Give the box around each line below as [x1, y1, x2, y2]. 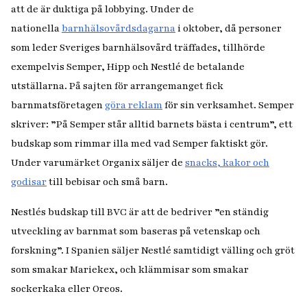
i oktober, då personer [175, 22, 282, 35]
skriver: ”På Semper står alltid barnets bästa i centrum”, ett [11, 118, 293, 131]
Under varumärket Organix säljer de [11, 156, 185, 169]
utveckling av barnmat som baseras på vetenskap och [11, 225, 260, 238]
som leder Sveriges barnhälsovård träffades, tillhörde [11, 41, 265, 54]
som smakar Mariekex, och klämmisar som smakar [11, 263, 249, 276]
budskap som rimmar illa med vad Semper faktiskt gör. [11, 137, 268, 150]
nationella [11, 22, 62, 35]
